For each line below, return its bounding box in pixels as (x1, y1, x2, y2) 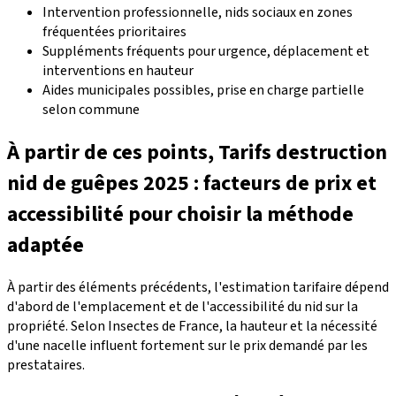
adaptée (7, 229, 84, 261)
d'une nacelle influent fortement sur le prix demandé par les (7, 336, 368, 356)
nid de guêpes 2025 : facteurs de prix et (7, 167, 377, 199)
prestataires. (7, 355, 85, 376)
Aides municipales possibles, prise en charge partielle (42, 80, 364, 100)
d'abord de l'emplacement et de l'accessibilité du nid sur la (7, 297, 358, 317)
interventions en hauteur (42, 60, 194, 80)
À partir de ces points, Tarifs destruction (7, 136, 387, 168)
